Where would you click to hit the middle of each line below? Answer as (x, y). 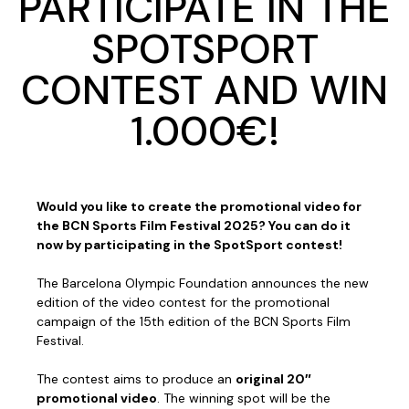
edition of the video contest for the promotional (183, 303)
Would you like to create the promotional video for (199, 207)
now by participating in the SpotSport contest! (189, 245)
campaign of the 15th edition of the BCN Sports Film (194, 322)
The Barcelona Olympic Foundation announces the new (203, 283)
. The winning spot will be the (244, 399)
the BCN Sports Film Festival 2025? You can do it (194, 226)
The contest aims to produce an (136, 379)
